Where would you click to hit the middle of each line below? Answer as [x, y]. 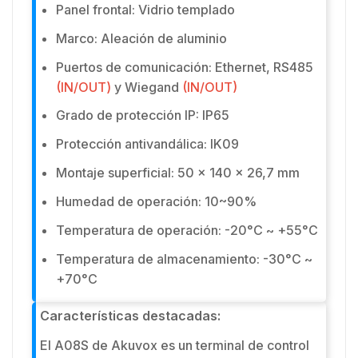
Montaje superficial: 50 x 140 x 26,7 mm [179, 173]
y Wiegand [147, 87]
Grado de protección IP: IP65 [144, 115]
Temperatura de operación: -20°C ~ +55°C [189, 230]
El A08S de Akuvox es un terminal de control [175, 346]
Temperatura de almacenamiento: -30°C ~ [184, 259]
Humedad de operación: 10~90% [158, 202]
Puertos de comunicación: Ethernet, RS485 [185, 67]
